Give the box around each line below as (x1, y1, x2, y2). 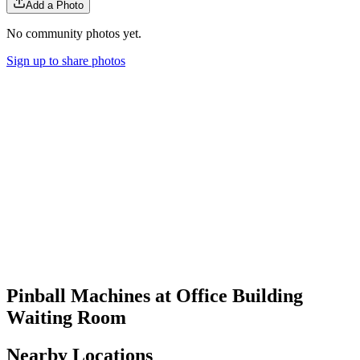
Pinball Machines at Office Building (6, 284, 303, 306)
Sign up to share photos (6, 53, 125, 67)
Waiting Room (6, 306, 126, 328)
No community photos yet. (6, 26, 141, 40)
